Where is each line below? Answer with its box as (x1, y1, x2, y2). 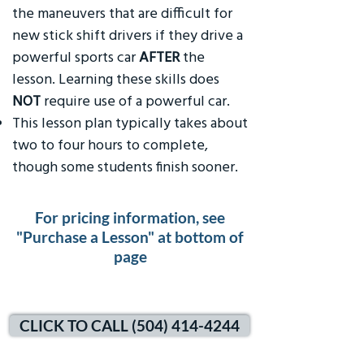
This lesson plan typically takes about (12, 112, 248, 132)
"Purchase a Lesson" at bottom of (16, 227, 244, 246)
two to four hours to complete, (12, 134, 208, 154)
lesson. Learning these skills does (12, 68, 219, 89)
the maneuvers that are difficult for (12, 2, 232, 23)
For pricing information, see (35, 208, 225, 227)
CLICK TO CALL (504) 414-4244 (19, 317, 240, 335)
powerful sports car (12, 46, 139, 67)
